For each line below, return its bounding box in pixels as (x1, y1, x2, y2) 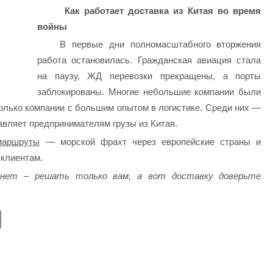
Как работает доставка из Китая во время (60, 5, 261, 16)
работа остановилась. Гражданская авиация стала (37, 55, 261, 66)
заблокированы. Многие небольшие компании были (37, 87, 261, 97)
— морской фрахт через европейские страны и (40, 136, 261, 147)
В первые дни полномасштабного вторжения (60, 39, 261, 50)
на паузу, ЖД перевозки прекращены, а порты (37, 71, 261, 82)
